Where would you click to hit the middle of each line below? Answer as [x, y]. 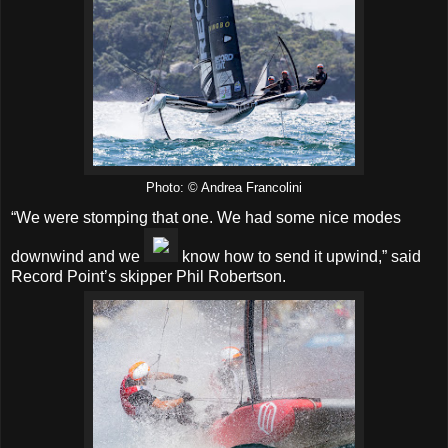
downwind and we [77, 256]
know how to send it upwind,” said [299, 256]
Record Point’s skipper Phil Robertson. [148, 276]
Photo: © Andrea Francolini [224, 187]
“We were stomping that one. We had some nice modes [206, 217]
